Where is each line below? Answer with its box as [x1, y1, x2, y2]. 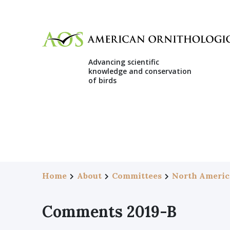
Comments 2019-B [42, 202, 177, 221]
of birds [88, 75, 117, 85]
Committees [112, 170, 162, 181]
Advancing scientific [88, 56, 159, 67]
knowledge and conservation [88, 66, 191, 76]
